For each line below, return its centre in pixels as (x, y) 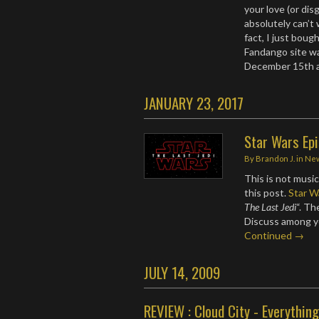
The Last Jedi (271, 207)
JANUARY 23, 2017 (194, 103)
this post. (267, 193)
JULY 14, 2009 (182, 272)
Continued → (274, 235)
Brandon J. (276, 158)
